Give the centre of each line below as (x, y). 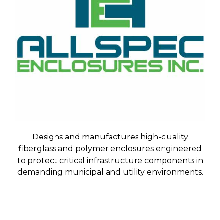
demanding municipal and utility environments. (110, 172)
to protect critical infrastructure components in (110, 160)
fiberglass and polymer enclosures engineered (110, 148)
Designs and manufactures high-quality (110, 137)
